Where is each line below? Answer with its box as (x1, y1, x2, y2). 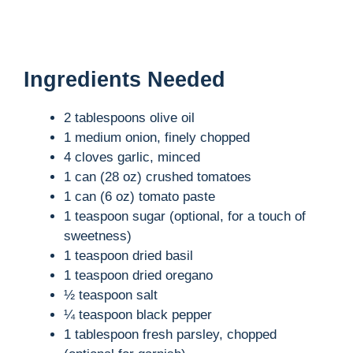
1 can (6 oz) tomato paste (64, 188, 215, 204)
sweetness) (64, 228, 132, 243)
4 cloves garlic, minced (64, 149, 200, 165)
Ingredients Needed (24, 67, 225, 91)
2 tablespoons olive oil (64, 110, 195, 125)
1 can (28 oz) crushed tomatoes (64, 169, 251, 184)
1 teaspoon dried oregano (64, 267, 213, 283)
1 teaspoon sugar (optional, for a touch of (64, 208, 306, 224)
